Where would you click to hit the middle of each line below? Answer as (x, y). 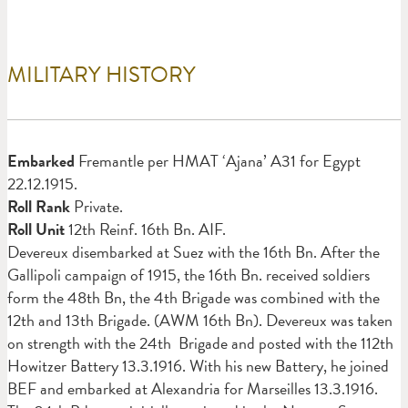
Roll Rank (41, 206)
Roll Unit (36, 229)
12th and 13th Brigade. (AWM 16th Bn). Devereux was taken (200, 320)
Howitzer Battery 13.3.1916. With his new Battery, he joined (198, 365)
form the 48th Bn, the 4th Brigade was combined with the (194, 297)
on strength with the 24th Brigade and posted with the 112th (200, 342)
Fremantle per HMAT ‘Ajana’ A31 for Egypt (219, 160)
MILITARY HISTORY (102, 74)
